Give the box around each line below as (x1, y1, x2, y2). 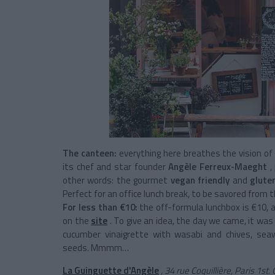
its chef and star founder (63, 159, 166, 174)
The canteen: (63, 145, 117, 160)
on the (63, 213, 89, 228)
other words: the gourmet (63, 172, 168, 187)
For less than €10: (63, 199, 137, 214)
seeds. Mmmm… (63, 240, 129, 255)
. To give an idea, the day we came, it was (109, 213, 273, 228)
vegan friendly (170, 172, 230, 187)
